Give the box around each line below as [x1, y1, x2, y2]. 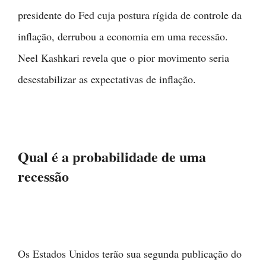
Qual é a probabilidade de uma [18, 145, 206, 167]
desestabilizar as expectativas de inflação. [18, 71, 196, 86]
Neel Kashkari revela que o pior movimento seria [18, 50, 229, 65]
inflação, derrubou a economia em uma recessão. [18, 28, 228, 43]
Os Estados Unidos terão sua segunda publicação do [18, 246, 242, 261]
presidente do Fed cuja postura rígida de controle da [18, 7, 242, 22]
